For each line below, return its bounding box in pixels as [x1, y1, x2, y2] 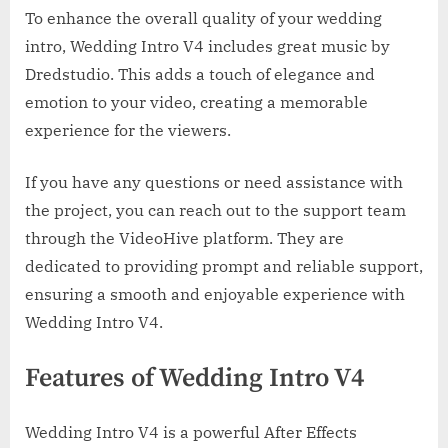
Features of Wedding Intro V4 [25, 361, 364, 395]
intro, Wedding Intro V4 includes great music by [25, 35, 390, 56]
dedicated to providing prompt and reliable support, [25, 255, 423, 276]
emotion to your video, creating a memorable [25, 91, 368, 112]
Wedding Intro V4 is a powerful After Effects [25, 422, 357, 443]
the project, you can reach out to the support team [25, 199, 406, 220]
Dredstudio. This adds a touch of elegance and [25, 63, 375, 84]
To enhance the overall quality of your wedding [25, 7, 382, 28]
